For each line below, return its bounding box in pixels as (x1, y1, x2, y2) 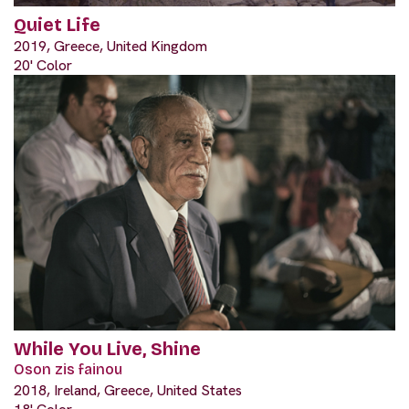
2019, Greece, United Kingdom (14, 36, 207, 56)
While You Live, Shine (14, 337, 201, 360)
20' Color (14, 55, 72, 75)
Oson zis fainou (14, 360, 122, 378)
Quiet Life (14, 13, 100, 36)
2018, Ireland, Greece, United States (14, 380, 242, 400)
